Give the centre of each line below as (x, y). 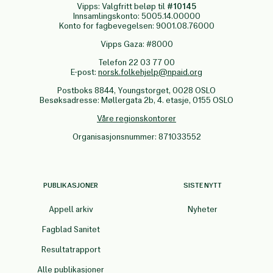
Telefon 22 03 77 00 (136, 63)
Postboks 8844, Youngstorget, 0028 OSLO (136, 91)
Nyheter (202, 210)
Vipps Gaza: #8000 (136, 44)
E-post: (84, 73)
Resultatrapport (71, 250)
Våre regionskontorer (136, 119)
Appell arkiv (71, 210)
